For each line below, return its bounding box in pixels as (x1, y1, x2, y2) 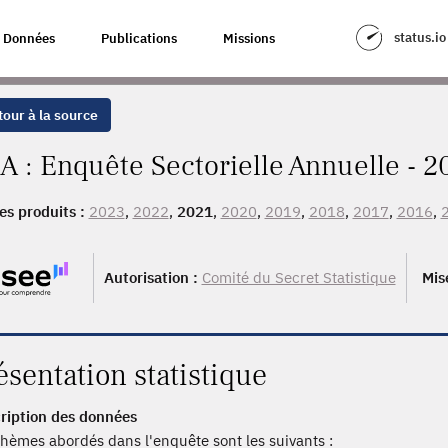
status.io (393, 29, 446, 46)
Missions (223, 30, 275, 47)
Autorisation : (103, 268, 202, 287)
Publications (101, 30, 177, 47)
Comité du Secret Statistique (201, 268, 396, 287)
